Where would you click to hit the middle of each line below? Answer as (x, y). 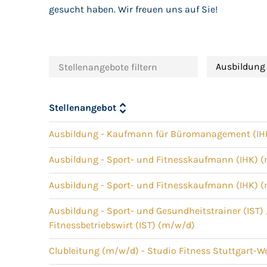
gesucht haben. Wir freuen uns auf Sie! (133, 9)
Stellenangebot (83, 108)
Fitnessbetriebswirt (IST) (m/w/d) (122, 225)
